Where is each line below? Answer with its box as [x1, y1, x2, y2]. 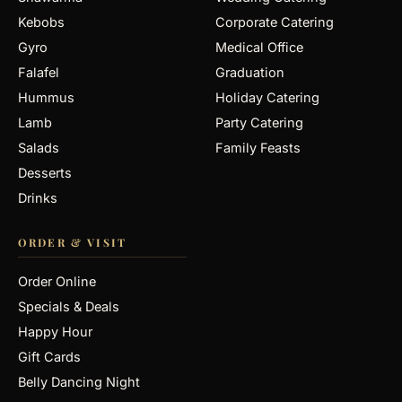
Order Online [18, 274, 96, 289]
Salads [18, 140, 59, 155]
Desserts [18, 165, 72, 180]
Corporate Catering [215, 14, 334, 30]
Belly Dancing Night [18, 374, 140, 389]
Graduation [215, 65, 284, 80]
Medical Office [215, 39, 303, 55]
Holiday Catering [215, 90, 319, 105]
